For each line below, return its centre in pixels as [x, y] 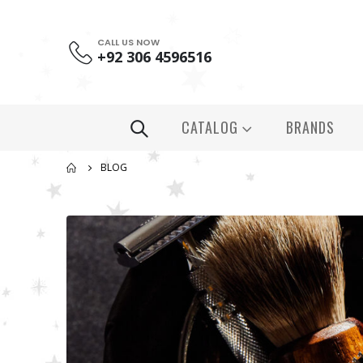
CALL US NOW [128, 43]
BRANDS [310, 128]
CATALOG [209, 128]
